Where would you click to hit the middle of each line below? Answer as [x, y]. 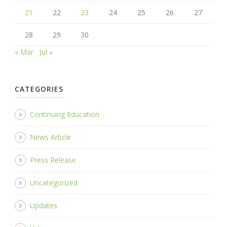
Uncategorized [54, 182]
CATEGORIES [39, 89]
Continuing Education [65, 114]
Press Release [53, 160]
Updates [44, 205]
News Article [50, 137]
